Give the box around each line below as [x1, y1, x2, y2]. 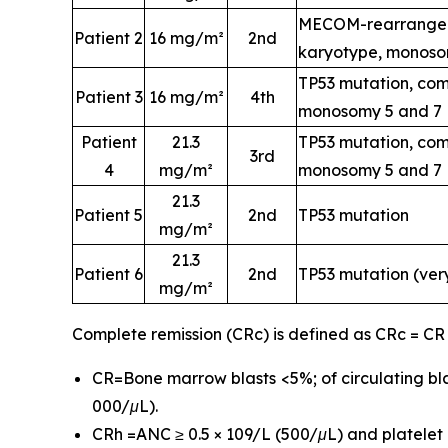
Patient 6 [74, 264, 143, 284]
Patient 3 [74, 87, 143, 107]
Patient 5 [74, 205, 143, 225]
